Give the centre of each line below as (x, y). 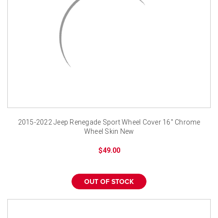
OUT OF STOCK (109, 182)
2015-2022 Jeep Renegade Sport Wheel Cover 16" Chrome (109, 122)
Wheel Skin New (109, 131)
